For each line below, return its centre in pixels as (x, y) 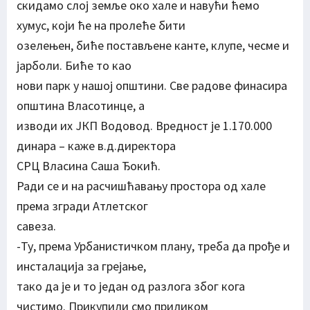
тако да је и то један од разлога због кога (131, 286)
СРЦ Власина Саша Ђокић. (89, 166)
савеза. (36, 226)
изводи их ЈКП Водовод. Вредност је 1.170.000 (144, 126)
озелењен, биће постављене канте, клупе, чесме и (153, 46)
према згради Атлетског (82, 206)
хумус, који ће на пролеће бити (101, 26)
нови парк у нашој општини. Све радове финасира (152, 86)
